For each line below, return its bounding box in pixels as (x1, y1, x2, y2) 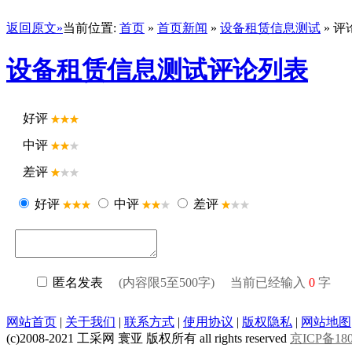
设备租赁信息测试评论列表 (6, 56, 308, 85)
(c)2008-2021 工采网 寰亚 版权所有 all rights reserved (6, 331, 290, 345)
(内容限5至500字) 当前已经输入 (119, 275, 309, 289)
